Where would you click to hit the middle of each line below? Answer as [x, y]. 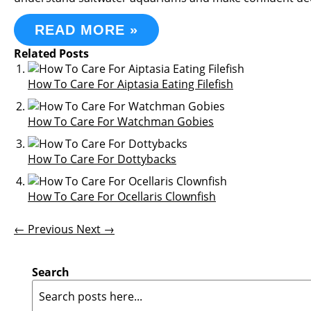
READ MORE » [86, 30]
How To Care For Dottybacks [102, 159]
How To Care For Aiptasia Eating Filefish [131, 84]
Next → [95, 229]
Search [51, 272]
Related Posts [51, 53]
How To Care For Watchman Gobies [121, 121]
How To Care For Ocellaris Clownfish [122, 196]
